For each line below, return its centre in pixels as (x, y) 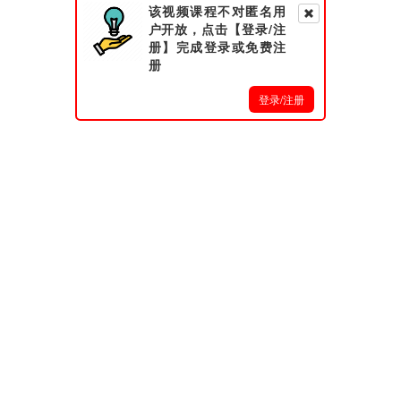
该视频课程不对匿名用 (217, 11)
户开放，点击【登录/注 (217, 29)
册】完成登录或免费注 (217, 47)
